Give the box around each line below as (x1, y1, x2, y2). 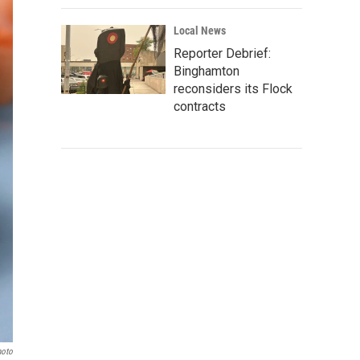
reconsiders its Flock (174, 81, 292, 96)
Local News (174, 24, 226, 37)
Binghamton (174, 63, 239, 79)
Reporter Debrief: (174, 46, 271, 61)
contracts (174, 99, 226, 114)
